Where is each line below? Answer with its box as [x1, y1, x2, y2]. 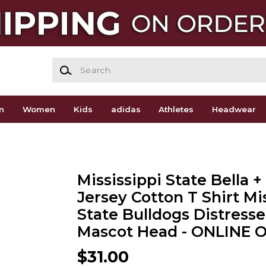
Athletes [159, 104, 194, 115]
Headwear [212, 104, 256, 115]
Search [52, 58, 81, 68]
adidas [110, 104, 141, 115]
